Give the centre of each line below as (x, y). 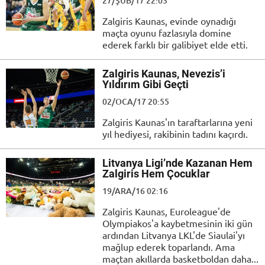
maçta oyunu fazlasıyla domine (167, 32)
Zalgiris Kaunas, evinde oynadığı (169, 20)
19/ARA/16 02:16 (135, 190)
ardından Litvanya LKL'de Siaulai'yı (174, 235)
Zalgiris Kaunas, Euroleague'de (167, 211)
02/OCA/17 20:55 (136, 101)
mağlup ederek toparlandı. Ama (169, 246)
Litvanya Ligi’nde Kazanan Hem (177, 163)
